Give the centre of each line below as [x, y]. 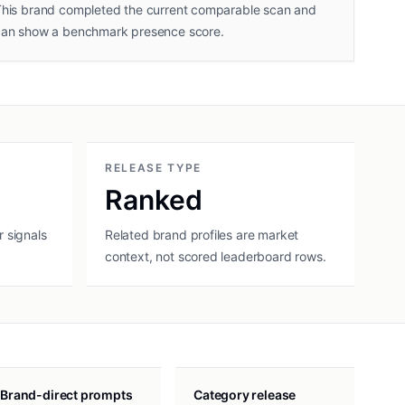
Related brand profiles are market [202, 235]
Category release [245, 395]
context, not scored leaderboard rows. [216, 256]
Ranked [154, 200]
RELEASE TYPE [154, 168]
